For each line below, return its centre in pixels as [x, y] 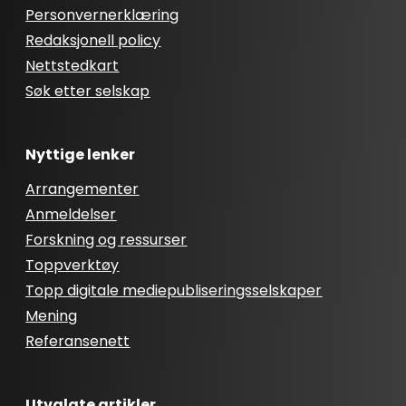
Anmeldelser [71, 215]
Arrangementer [82, 189]
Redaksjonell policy [93, 41]
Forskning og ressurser [106, 240]
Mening [52, 316]
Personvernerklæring [102, 15]
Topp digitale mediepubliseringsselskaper [174, 291]
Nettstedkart [72, 66]
